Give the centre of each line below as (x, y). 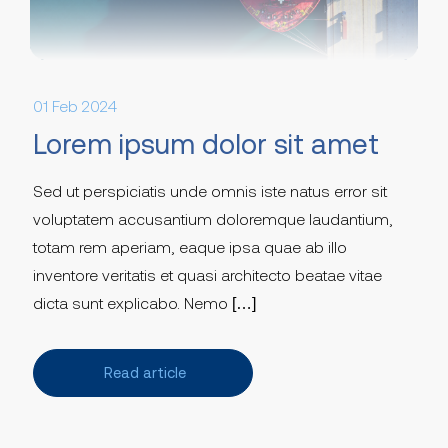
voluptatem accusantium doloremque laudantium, (213, 218)
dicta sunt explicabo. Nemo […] (144, 302)
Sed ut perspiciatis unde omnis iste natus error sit (210, 190)
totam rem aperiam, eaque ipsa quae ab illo (190, 246)
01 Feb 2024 (75, 105)
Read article (144, 372)
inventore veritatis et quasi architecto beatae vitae (207, 274)
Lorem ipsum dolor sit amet (206, 143)
